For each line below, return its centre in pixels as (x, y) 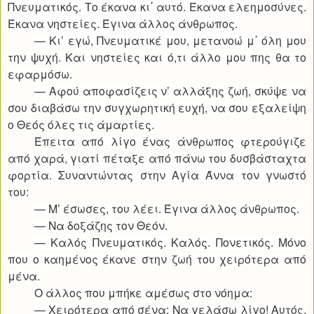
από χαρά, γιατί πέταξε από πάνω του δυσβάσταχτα (157, 158)
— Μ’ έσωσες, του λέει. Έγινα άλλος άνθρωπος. (166, 209)
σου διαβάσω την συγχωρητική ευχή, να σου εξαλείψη (157, 108)
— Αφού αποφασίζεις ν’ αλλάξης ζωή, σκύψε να (170, 91)
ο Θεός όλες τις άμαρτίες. (81, 124)
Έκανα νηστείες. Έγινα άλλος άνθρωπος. (123, 23)
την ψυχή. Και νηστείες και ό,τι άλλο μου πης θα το (157, 57)
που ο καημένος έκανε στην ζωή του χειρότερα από (157, 259)
